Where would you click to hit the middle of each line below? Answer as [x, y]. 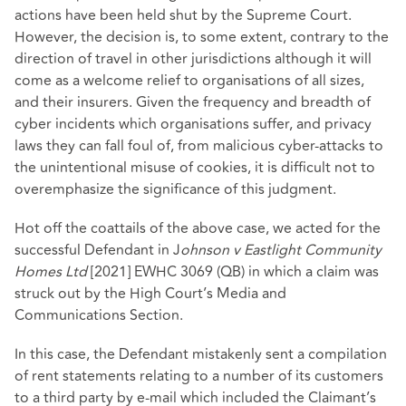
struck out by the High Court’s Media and [150, 293]
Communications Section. [99, 315]
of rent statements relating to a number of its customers [199, 377]
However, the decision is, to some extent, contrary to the [202, 37]
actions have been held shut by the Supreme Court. [183, 15]
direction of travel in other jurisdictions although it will [193, 58]
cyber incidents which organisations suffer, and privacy [193, 124]
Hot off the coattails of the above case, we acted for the [198, 228]
